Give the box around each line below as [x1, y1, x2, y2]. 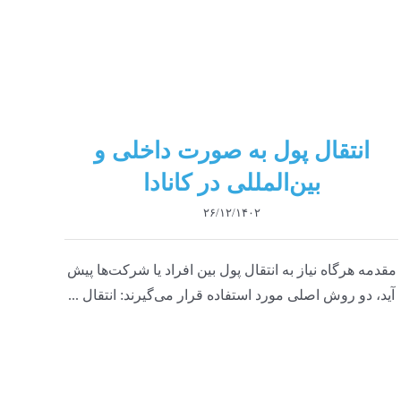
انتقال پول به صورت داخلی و [93, 137, 370, 164]
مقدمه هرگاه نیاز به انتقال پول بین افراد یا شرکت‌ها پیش [66, 261, 397, 277]
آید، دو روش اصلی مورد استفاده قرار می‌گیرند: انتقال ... [68, 286, 396, 303]
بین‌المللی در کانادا [142, 169, 320, 196]
